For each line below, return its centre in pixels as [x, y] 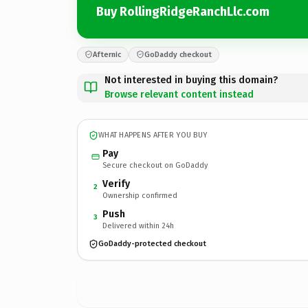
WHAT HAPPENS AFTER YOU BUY [153, 135]
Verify [116, 184]
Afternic [107, 54]
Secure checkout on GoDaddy [155, 165]
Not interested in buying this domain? [191, 80]
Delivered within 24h [138, 225]
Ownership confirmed [140, 195]
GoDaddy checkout [178, 54]
